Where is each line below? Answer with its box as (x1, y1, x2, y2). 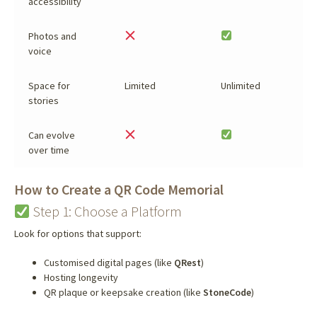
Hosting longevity (43, 270, 118, 284)
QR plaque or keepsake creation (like (43, 285, 203, 299)
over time (28, 143, 69, 156)
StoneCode (202, 285, 251, 299)
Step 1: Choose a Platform (30, 202, 183, 221)
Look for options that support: (13, 227, 142, 241)
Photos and (28, 29, 76, 42)
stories (28, 93, 59, 107)
